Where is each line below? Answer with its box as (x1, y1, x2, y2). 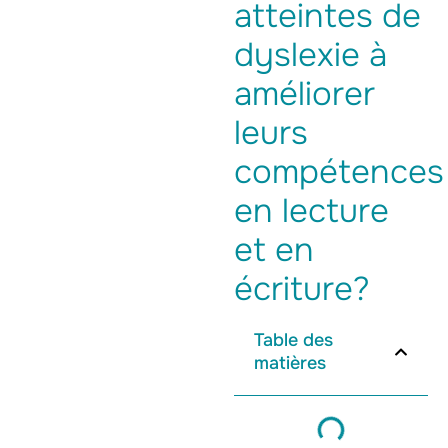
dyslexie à (234, 34, 387, 76)
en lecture (234, 190, 389, 232)
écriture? (234, 268, 370, 310)
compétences (234, 151, 444, 193)
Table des (254, 329, 333, 351)
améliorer (234, 73, 375, 115)
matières (254, 352, 326, 374)
